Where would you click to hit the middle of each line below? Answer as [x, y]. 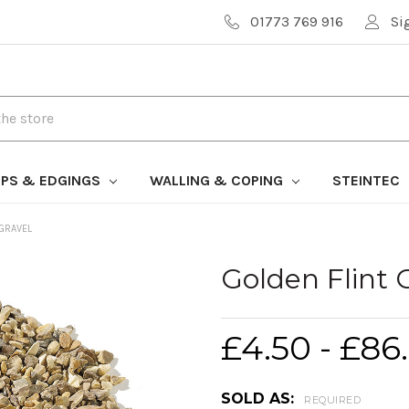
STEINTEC [367, 180]
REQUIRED [332, 399]
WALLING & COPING [218, 180]
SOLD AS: [260, 399]
